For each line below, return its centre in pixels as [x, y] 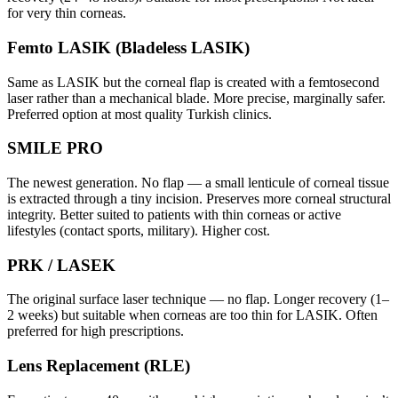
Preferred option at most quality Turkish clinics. [139, 114]
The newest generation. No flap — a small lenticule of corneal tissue [198, 183]
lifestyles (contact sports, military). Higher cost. [139, 231]
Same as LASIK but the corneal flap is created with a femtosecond [193, 82]
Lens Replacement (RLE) [99, 366]
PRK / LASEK [61, 265]
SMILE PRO [55, 148]
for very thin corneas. [67, 13]
